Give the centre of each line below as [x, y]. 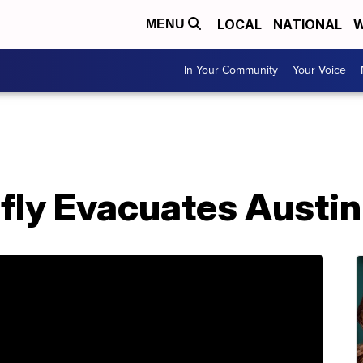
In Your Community [231, 70]
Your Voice [319, 70]
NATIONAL [307, 24]
